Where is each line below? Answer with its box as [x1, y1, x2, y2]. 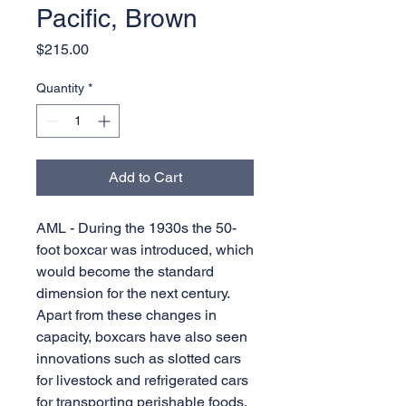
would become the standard [36, 263, 214, 280]
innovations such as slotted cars [36, 350, 241, 367]
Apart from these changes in [36, 306, 217, 324]
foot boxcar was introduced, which [36, 241, 254, 258]
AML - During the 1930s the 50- [36, 219, 237, 237]
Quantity [36, 81, 84, 95]
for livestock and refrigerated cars [36, 372, 248, 389]
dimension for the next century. [36, 285, 229, 302]
